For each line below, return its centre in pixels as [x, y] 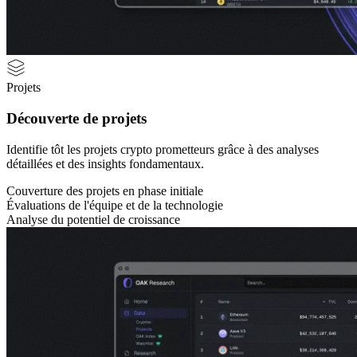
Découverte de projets [76, 118]
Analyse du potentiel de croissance [93, 219]
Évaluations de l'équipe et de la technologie [115, 205]
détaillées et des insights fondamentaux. [105, 163]
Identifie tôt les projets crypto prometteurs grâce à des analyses [163, 149]
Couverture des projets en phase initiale [105, 190]
